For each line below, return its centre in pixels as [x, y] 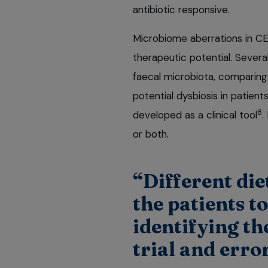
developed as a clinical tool [195, 115]
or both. [152, 134]
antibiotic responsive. [181, 9]
